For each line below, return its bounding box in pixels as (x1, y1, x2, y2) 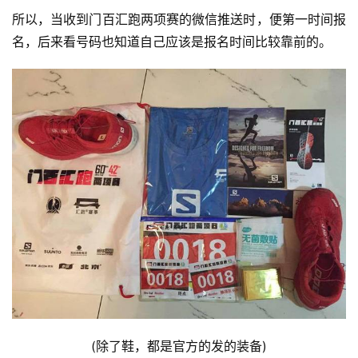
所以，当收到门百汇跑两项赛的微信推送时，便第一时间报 (12, 10, 346, 27)
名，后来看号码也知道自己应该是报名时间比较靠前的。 (12, 33, 332, 50)
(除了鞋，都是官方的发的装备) (91, 338, 267, 355)
